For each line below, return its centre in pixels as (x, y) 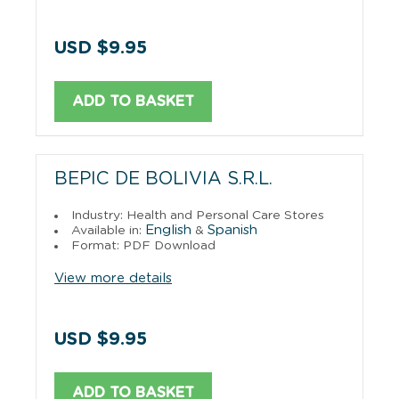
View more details (113, 278)
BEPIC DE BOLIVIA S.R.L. (163, 179)
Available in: (108, 230)
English (168, 230)
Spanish (232, 230)
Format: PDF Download (143, 245)
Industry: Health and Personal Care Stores (198, 215)
